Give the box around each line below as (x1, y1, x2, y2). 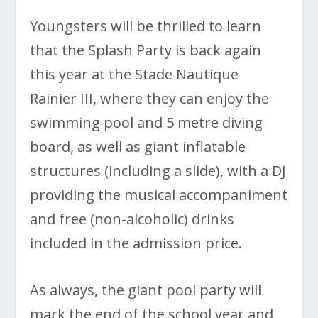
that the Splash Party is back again (30, 40, 262, 60)
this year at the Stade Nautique (30, 64, 239, 84)
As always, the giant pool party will (30, 280, 262, 300)
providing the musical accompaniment (30, 185, 288, 204)
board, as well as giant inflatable (30, 136, 246, 156)
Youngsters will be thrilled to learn (30, 16, 262, 35)
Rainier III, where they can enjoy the (30, 88, 270, 108)
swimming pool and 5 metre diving (30, 112, 263, 132)
